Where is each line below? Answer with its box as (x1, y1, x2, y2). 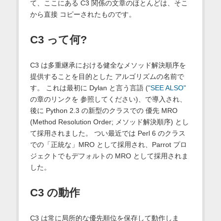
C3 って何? (30, 34, 87, 46)
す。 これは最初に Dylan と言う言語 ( (30, 84, 148, 92)
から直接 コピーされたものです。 (30, 10, 136, 19)
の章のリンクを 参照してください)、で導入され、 (30, 95, 186, 104)
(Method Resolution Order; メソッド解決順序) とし (30, 118, 189, 126)
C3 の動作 (30, 186, 80, 199)
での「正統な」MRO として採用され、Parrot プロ (30, 141, 187, 149)
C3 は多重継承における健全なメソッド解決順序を (30, 61, 186, 70)
